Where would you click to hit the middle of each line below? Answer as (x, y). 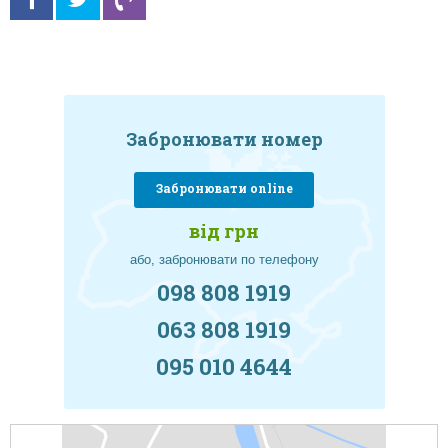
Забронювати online (224, 187)
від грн (224, 230)
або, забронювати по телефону (224, 259)
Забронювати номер (224, 138)
